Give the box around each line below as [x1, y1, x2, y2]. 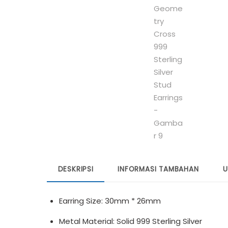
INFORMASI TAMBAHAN [118, 164, 199, 174]
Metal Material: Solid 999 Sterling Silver [59, 215, 202, 226]
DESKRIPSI [58, 164, 94, 174]
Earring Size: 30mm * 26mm [59, 195, 161, 206]
